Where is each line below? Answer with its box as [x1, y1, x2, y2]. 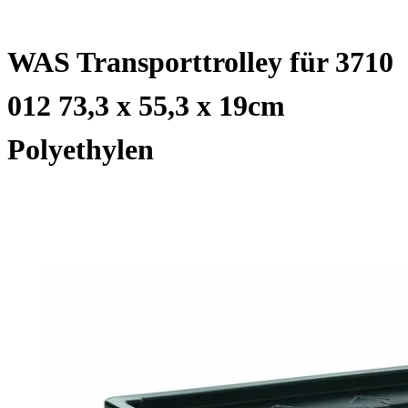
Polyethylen [7, 133, 154, 167]
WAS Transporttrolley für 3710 [7, 46, 393, 79]
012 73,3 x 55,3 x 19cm [7, 89, 285, 123]
